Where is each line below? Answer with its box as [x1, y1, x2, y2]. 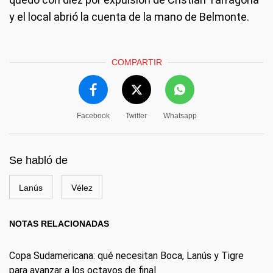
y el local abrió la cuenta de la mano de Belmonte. [9, 10, 249, 24]
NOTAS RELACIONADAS [9, 219, 109, 229]
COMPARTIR [111, 57, 162, 68]
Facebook [76, 112, 110, 121]
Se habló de [9, 154, 68, 167]
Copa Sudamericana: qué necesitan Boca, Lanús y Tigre [9, 250, 244, 262]
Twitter [126, 112, 147, 121]
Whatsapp [163, 112, 197, 121]
